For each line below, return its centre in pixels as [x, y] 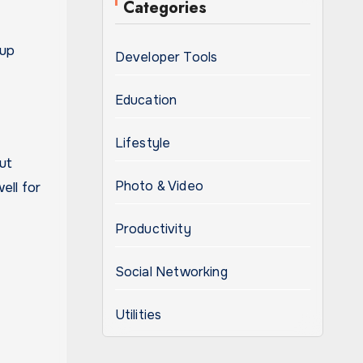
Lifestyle [143, 143]
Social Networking [171, 272]
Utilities [138, 315]
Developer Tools [166, 57]
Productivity [153, 229]
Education [146, 100]
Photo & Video [159, 186]
